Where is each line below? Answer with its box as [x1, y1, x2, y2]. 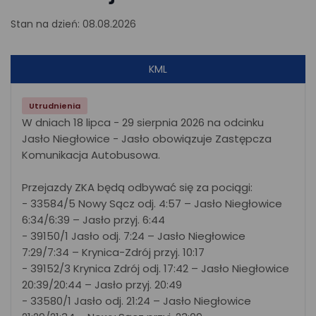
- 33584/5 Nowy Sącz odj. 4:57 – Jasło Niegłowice [22, 196, 282, 211]
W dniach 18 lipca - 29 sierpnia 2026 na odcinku [22, 115, 264, 130]
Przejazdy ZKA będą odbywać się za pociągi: [22, 180, 253, 195]
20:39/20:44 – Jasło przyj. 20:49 [22, 277, 182, 292]
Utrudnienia [29, 99, 80, 111]
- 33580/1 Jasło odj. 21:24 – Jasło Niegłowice [22, 293, 251, 308]
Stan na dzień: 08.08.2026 [11, 17, 136, 31]
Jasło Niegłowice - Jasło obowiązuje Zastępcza [22, 131, 272, 146]
